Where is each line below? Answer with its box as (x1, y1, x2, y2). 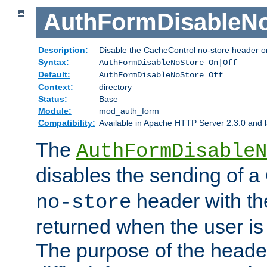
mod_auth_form (98, 105, 159, 116)
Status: (38, 94, 67, 104)
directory (98, 82, 132, 92)
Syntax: (38, 57, 69, 67)
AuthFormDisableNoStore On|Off (98, 57, 237, 67)
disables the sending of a (36, 163, 265, 187)
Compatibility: (38, 117, 95, 128)
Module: (38, 105, 72, 116)
